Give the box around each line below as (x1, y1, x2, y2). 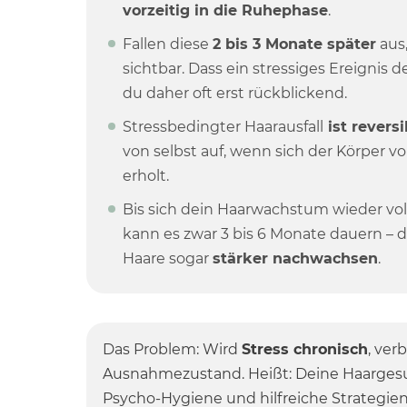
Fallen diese (122, 35, 213, 53)
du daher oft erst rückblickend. (122, 84, 347, 102)
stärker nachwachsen (212, 250, 378, 267)
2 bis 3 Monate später (212, 35, 376, 53)
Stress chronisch (241, 341, 368, 358)
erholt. (122, 167, 169, 184)
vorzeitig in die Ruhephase (122, 2, 328, 19)
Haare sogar (122, 250, 213, 267)
